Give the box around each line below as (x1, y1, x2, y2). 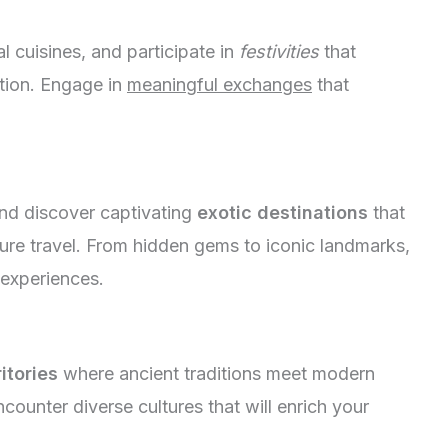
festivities (239, 41, 319, 63)
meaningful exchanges (127, 74, 312, 96)
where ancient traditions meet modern (58, 362, 375, 384)
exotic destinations (197, 201, 368, 223)
